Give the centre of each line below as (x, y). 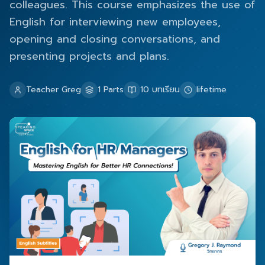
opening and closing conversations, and (115, 39)
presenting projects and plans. (89, 56)
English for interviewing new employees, (115, 22)
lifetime (211, 90)
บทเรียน (164, 90)
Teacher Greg (54, 90)
